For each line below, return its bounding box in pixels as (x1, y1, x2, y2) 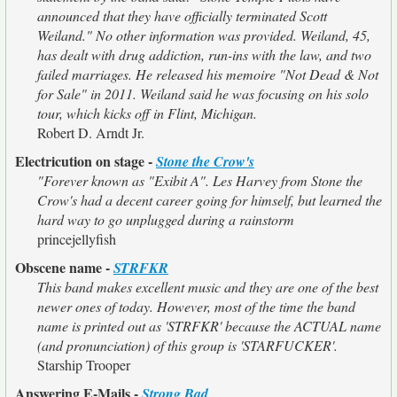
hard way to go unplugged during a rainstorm (37, 210, 294, 229)
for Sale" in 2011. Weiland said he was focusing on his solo (37, 84, 369, 103)
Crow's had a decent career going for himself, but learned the (37, 191, 382, 209)
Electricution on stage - (15, 151, 156, 171)
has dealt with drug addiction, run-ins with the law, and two (37, 45, 371, 64)
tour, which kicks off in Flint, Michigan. (37, 104, 257, 122)
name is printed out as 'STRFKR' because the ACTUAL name (37, 316, 381, 335)
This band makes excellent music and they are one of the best (37, 277, 378, 296)
